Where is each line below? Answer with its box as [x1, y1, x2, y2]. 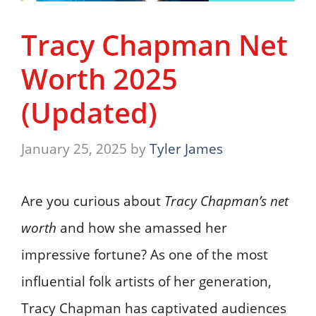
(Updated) [21, 93, 157, 133]
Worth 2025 [21, 59, 178, 99]
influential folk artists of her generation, [21, 272, 272, 291]
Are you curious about [21, 191, 164, 210]
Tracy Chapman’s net [164, 191, 288, 210]
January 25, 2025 [21, 139, 127, 158]
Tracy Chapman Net [21, 25, 288, 65]
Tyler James [150, 139, 223, 158]
